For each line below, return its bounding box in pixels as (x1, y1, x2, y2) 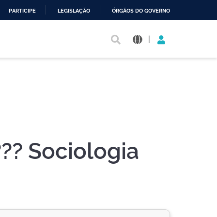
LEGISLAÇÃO (58, 8, 90, 14)
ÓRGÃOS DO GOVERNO (112, 8, 170, 14)
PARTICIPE (9, 8, 36, 14)
